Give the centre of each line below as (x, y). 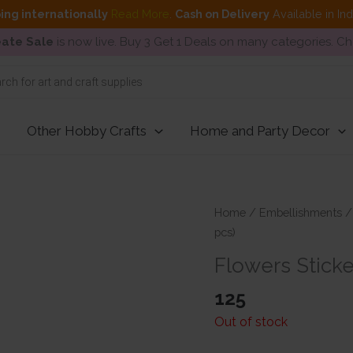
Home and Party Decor (260, 131)
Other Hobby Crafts (87, 131)
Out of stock (251, 321)
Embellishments (301, 212)
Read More (140, 14)
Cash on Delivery (222, 14)
